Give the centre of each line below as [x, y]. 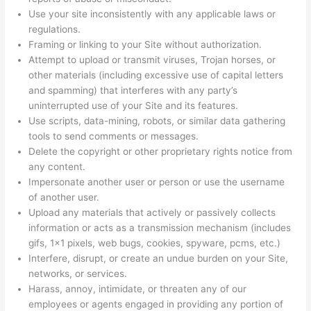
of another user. [64, 197]
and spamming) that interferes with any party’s [133, 91]
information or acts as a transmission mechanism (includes [160, 228]
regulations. [55, 30]
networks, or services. [78, 274]
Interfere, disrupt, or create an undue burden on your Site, [159, 259]
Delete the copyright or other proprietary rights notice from [161, 152]
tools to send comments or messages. [114, 136]
